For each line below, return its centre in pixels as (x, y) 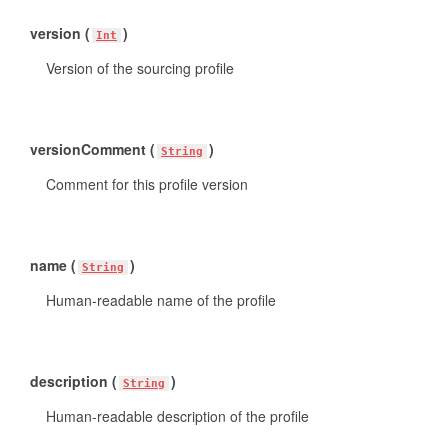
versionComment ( (92, 149)
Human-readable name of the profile (161, 300)
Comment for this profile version (147, 184)
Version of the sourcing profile (140, 68)
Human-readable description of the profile (177, 416)
